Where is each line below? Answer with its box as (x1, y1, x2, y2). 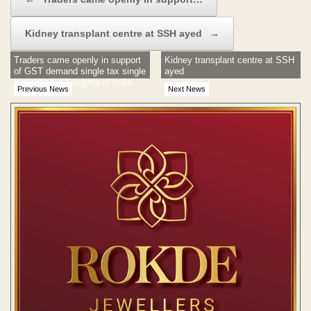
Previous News (17, 84, 69, 93)
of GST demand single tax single (14, 65, 146, 76)
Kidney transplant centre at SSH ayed (25, 27, 205, 39)
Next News (168, 84, 206, 93)
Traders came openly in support (14, 54, 141, 65)
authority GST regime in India (14, 76, 132, 87)
